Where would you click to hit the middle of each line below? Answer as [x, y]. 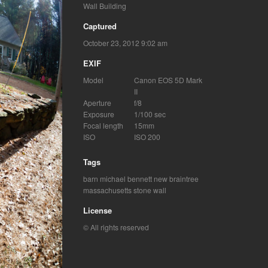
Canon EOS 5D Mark [168, 80]
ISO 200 [147, 136]
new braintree [176, 178]
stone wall [150, 190]
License [97, 210]
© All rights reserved [116, 227]
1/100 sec [150, 114]
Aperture [97, 102]
